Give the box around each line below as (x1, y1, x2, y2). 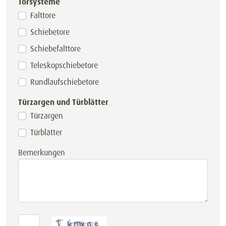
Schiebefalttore (30, 43, 81, 54)
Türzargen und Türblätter (18, 97, 108, 107)
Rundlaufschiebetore (30, 77, 99, 87)
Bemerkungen (18, 147, 65, 158)
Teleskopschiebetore (30, 60, 98, 71)
